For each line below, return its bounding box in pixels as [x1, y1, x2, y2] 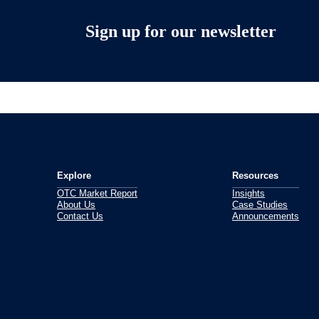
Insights [232, 188, 265, 199]
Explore [57, 170, 91, 181]
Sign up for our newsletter [85, 21, 276, 41]
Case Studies [232, 199, 288, 210]
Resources [232, 170, 278, 181]
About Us [57, 199, 95, 210]
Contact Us [57, 211, 103, 221]
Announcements [232, 211, 299, 221]
